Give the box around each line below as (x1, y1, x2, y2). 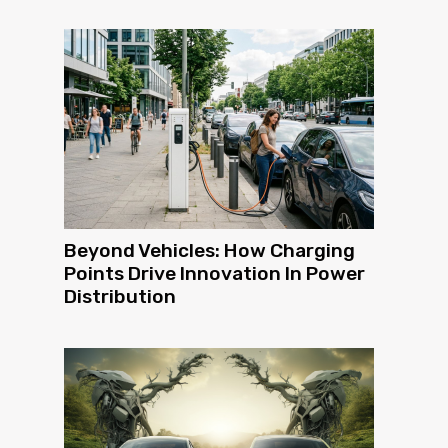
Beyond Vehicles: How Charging (64, 239, 355, 263)
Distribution (64, 285, 176, 309)
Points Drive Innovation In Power (64, 262, 365, 286)
